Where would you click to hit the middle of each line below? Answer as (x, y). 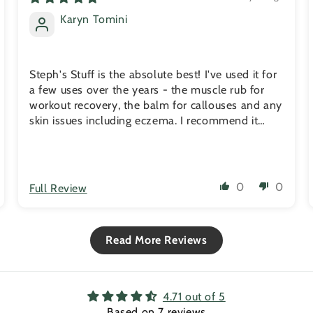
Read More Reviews (156, 240)
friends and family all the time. (108, 136)
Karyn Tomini (94, 20)
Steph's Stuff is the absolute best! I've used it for (153, 74)
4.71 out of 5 (194, 297)
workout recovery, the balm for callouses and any (156, 105)
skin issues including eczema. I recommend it (144, 120)
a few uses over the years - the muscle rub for (147, 89)
